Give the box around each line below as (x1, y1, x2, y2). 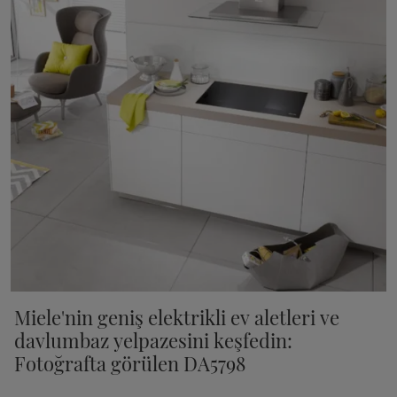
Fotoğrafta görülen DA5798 (14, 349, 245, 376)
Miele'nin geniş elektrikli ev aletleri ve (14, 303, 339, 330)
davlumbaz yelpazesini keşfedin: (14, 326, 292, 353)
